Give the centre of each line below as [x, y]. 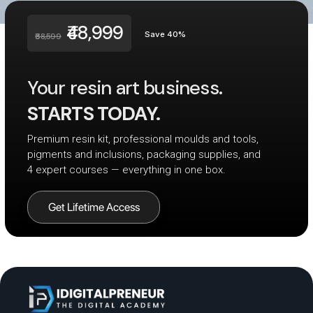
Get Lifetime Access [94, 207]
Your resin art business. [124, 88]
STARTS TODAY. [93, 114]
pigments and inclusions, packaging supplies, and [144, 155]
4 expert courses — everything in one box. [126, 170]
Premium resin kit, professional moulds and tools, [143, 139]
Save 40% [166, 34]
